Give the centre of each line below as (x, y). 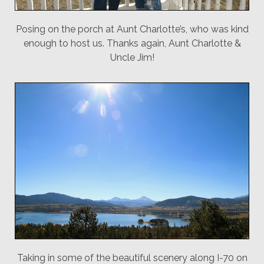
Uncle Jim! (132, 57)
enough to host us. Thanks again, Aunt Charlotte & (132, 43)
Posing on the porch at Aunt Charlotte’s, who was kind (132, 29)
